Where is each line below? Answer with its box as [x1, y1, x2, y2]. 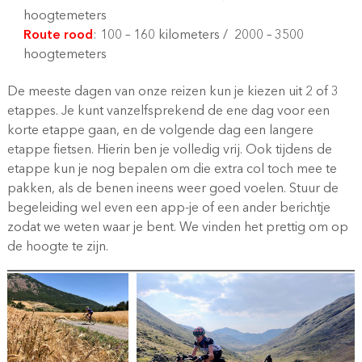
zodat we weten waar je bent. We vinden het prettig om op [6, 221, 348, 234]
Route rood [23, 29, 93, 42]
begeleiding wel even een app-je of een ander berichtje [6, 202, 330, 215]
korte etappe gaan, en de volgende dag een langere [6, 124, 314, 137]
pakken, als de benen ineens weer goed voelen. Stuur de [6, 183, 339, 196]
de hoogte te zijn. [6, 241, 108, 254]
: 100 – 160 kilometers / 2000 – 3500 [92, 29, 304, 42]
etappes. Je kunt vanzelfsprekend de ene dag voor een [6, 105, 330, 118]
